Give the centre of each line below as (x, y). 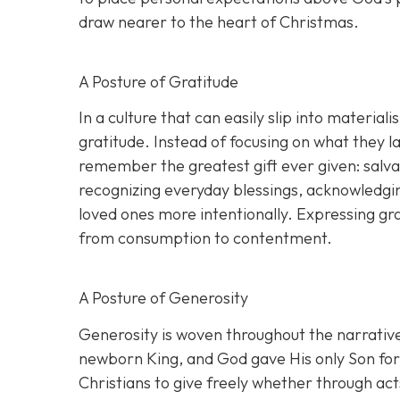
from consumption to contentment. (205, 238)
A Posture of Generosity (163, 298)
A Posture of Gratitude (158, 81)
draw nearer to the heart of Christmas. (219, 21)
